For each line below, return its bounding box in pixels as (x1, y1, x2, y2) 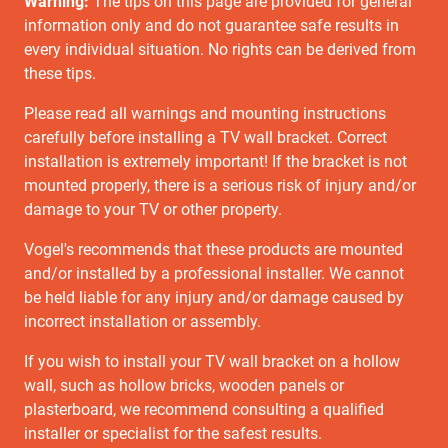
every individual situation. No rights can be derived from (24, 40, 416, 59)
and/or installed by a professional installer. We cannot (24, 264, 404, 283)
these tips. (24, 64, 96, 83)
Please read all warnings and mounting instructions (24, 104, 386, 123)
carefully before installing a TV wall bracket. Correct (24, 128, 387, 147)
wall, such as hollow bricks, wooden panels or (24, 376, 344, 395)
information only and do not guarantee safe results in (24, 16, 399, 35)
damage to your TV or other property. (24, 200, 282, 219)
